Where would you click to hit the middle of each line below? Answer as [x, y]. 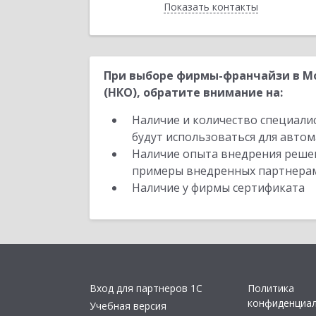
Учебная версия [128, 305]
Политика [271, 288]
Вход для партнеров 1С [146, 288]
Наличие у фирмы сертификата [220, 188]
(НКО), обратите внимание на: [193, 92]
